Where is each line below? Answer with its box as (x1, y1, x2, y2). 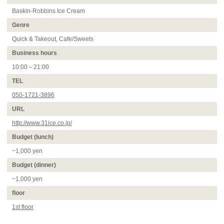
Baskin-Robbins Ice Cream (12, 7, 85, 15)
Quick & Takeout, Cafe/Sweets (12, 35, 93, 43)
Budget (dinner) (12, 161, 56, 169)
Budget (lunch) (12, 133, 53, 141)
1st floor (12, 203, 33, 211)
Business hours (12, 49, 57, 57)
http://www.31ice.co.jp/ (12, 119, 72, 127)
